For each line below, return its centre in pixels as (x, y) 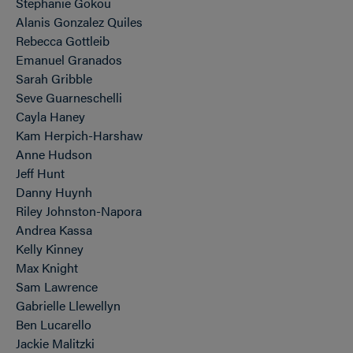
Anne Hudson (54, 154)
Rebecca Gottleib (63, 41)
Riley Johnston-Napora (79, 211)
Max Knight (47, 268)
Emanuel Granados (69, 59)
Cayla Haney (50, 116)
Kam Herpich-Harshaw (79, 135)
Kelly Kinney (50, 249)
